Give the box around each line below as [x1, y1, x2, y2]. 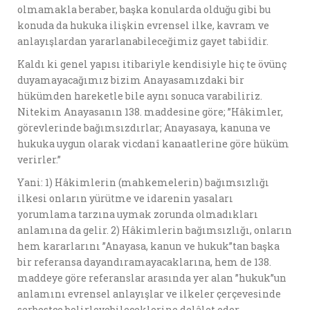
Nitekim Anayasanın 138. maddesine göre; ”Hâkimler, [17, 105, 283, 118]
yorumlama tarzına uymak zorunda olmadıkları [17, 208, 258, 221]
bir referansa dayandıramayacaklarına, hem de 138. [17, 255, 271, 268]
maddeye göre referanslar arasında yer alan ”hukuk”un [17, 271, 286, 284]
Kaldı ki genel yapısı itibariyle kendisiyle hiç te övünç [17, 57, 286, 71]
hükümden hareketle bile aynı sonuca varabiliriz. [17, 89, 262, 102]
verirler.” [17, 153, 61, 166]
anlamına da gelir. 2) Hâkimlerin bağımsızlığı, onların [17, 224, 292, 237]
